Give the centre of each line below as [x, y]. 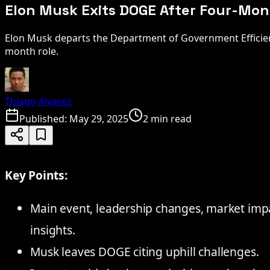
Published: [44, 118]
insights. [53, 230]
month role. [32, 51]
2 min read [167, 118]
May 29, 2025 [99, 118]
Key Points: [36, 175]
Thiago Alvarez [38, 101]
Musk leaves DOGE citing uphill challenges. [145, 252]
